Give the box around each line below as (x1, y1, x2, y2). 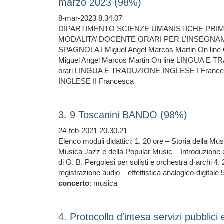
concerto (58, 179, 89, 187)
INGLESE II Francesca (58, 77, 134, 85)
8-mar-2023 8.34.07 (58, 14, 122, 22)
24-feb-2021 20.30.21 (58, 126, 127, 135)
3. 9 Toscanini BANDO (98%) (58, 109, 187, 120)
